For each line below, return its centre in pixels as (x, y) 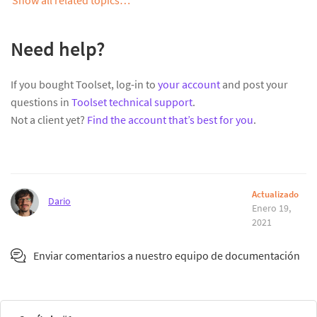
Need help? (58, 48)
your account (189, 84)
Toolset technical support (132, 102)
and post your (254, 84)
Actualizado (275, 194)
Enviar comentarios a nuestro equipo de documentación (167, 255)
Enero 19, (271, 208)
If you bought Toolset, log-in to (84, 84)
